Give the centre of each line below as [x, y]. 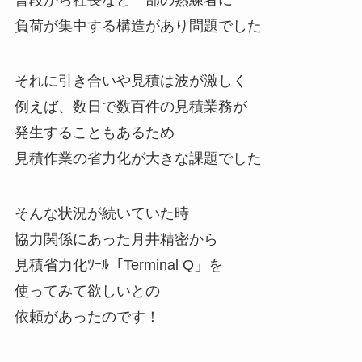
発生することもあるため [94, 133]
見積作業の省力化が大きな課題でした [138, 159]
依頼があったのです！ [87, 317]
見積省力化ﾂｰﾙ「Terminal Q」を [118, 265]
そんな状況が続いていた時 [101, 214]
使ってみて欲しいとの [87, 291]
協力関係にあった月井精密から [116, 240]
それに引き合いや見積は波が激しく [130, 81]
